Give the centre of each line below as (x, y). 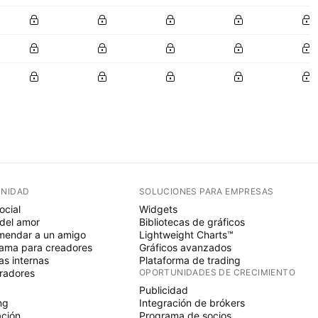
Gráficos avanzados (185, 247)
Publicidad (163, 290)
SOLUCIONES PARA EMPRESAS (206, 191)
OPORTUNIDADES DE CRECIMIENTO (217, 272)
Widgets (158, 209)
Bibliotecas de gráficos (192, 222)
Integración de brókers (192, 303)
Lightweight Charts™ (186, 235)
